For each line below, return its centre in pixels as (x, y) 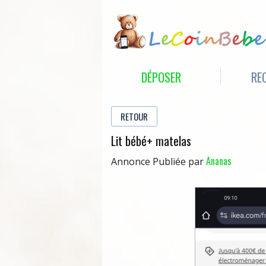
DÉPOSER (161, 77)
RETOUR (134, 116)
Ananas (219, 161)
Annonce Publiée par (159, 162)
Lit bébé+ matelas (151, 141)
